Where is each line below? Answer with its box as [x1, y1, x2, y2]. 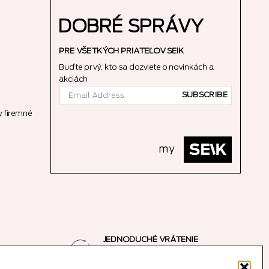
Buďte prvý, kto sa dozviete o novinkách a [59, 62, 214, 71]
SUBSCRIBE [182, 91, 228, 98]
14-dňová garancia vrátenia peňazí [103, 247, 233, 255]
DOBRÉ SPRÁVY [59, 18, 204, 36]
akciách [59, 74, 88, 83]
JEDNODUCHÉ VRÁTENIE [103, 235, 199, 243]
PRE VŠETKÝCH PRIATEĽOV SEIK [59, 47, 184, 55]
